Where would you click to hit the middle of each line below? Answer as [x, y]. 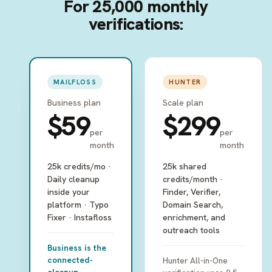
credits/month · [193, 179]
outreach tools [192, 230]
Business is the [77, 248]
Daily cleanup [73, 179]
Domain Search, [193, 205]
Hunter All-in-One [195, 260]
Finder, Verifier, [192, 192]
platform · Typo [78, 205]
